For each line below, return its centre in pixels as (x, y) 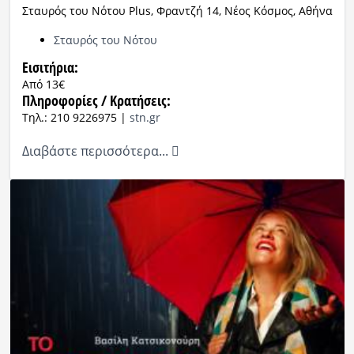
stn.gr (145, 118)
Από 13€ (43, 85)
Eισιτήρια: (50, 68)
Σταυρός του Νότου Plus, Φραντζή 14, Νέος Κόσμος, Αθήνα (177, 11)
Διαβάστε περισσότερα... (96, 151)
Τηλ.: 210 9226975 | (75, 118)
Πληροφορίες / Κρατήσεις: (96, 101)
